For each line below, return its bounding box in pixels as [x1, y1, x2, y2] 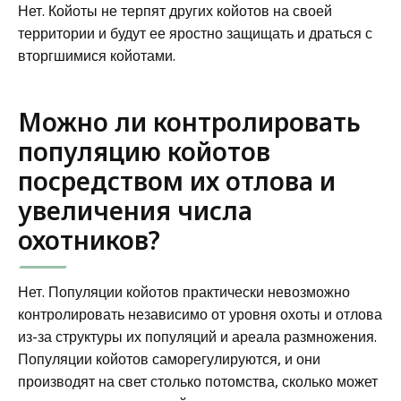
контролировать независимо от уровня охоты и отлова [18, 303, 382, 324]
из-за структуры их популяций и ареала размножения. [18, 326, 377, 346]
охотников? [18, 222, 160, 257]
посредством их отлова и [18, 163, 336, 198]
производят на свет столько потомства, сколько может [18, 371, 378, 391]
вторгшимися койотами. [18, 45, 175, 65]
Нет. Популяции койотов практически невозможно [18, 281, 350, 302]
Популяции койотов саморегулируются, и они [18, 348, 320, 369]
